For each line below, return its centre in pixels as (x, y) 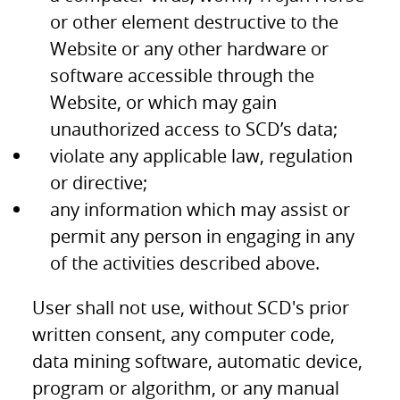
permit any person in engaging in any (203, 236)
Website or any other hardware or (190, 48)
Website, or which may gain (164, 102)
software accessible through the (183, 75)
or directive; (99, 182)
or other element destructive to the (195, 21)
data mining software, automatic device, (198, 361)
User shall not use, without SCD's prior (191, 307)
